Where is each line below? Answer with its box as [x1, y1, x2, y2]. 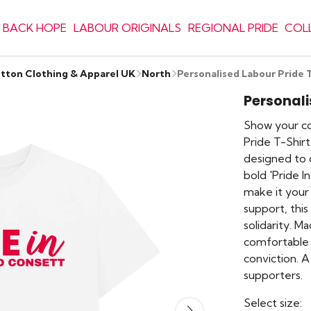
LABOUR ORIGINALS [73, 21, 181, 35]
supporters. [244, 268, 303, 282]
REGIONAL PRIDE [187, 21, 278, 35]
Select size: [244, 296, 302, 310]
